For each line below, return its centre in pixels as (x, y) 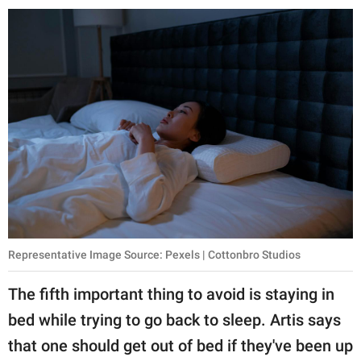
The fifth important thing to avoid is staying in (171, 295)
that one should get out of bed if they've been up (180, 346)
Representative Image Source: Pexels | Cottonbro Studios (154, 255)
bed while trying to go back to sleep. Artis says (174, 320)
